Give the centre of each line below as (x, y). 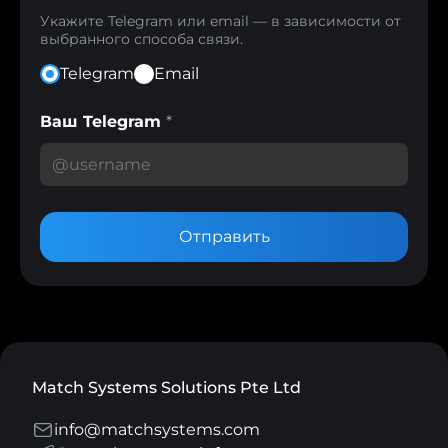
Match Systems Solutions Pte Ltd (166, 387)
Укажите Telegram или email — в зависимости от (220, 20)
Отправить (224, 236)
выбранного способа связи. (141, 38)
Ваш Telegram (103, 121)
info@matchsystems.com (157, 429)
